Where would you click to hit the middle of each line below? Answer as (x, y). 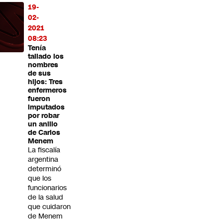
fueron (39, 99)
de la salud (46, 197)
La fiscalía (44, 150)
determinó (45, 169)
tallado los (46, 57)
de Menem (45, 216)
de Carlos (44, 133)
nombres (43, 65)
